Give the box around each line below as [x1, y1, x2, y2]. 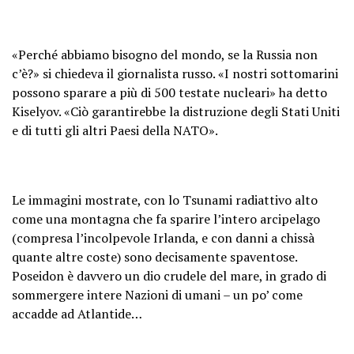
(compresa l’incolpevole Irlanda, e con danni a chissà [12, 228, 314, 247]
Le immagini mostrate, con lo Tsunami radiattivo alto [12, 190, 318, 209]
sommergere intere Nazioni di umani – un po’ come [12, 285, 303, 303]
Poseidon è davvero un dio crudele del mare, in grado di [12, 266, 326, 284]
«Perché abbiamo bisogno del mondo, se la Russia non [12, 45, 318, 63]
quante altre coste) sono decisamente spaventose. [12, 247, 297, 265]
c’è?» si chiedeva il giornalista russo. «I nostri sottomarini [12, 64, 338, 82]
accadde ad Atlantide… [12, 304, 142, 322]
